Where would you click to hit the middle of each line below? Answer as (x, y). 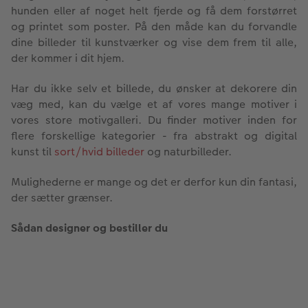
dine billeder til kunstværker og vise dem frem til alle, (154, 42)
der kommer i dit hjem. (68, 58)
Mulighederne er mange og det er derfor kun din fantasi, (154, 181)
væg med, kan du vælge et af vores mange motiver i (154, 104)
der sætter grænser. (62, 197)
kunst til (33, 151)
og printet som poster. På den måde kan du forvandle (154, 26)
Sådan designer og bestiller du (89, 228)
